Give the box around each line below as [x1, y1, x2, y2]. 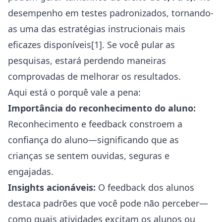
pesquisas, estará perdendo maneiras [8, 55, 166, 66]
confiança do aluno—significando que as [8, 134, 179, 146]
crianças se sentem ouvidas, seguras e [8, 150, 169, 162]
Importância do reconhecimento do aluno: [8, 102, 196, 114]
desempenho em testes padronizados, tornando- [8, 7, 214, 19]
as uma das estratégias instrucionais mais [8, 23, 185, 35]
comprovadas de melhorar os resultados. [8, 70, 181, 82]
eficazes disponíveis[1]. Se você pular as [8, 39, 175, 51]
